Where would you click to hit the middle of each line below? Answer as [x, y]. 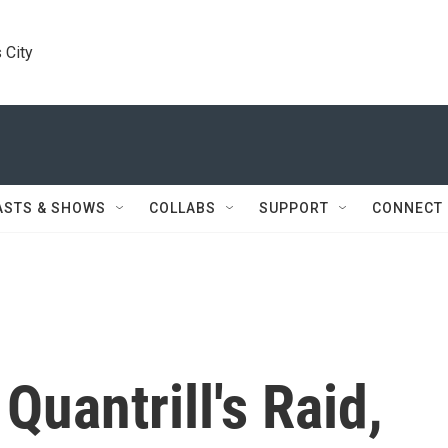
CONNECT [407, 208]
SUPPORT [294, 208]
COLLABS [182, 208]
